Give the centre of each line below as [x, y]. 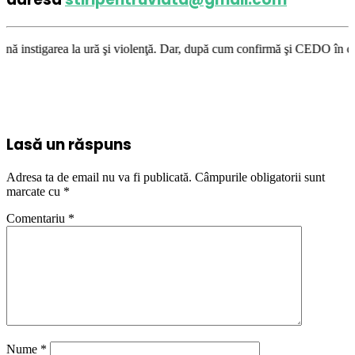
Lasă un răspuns [69, 144]
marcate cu [35, 192]
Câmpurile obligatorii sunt [260, 177]
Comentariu [37, 219]
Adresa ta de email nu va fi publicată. [99, 177]
